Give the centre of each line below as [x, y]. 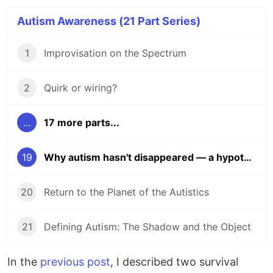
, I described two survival [174, 262]
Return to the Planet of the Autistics [126, 192]
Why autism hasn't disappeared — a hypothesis [248, 158]
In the [24, 262]
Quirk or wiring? [80, 88]
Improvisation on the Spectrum [115, 53]
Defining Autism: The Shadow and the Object [147, 227]
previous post [75, 262]
